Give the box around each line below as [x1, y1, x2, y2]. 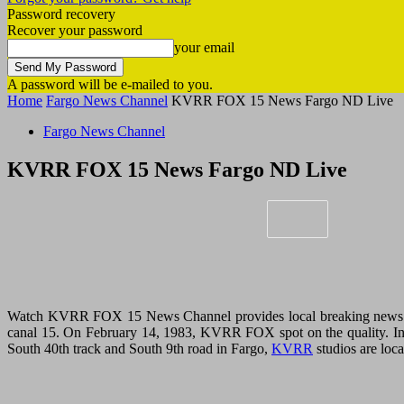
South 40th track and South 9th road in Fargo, [7, 340, 271, 356]
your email [174, 40, 234, 55]
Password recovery [7, 6, 115, 22]
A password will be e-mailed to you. [7, 77, 213, 92]
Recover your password [7, 23, 142, 38]
